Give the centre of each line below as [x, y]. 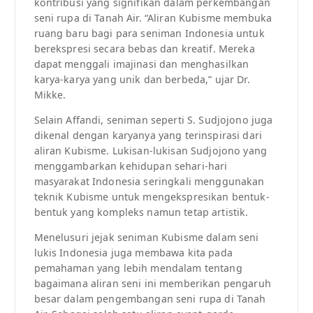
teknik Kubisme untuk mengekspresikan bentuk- [152, 197]
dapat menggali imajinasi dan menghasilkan [141, 64]
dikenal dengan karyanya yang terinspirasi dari [148, 136]
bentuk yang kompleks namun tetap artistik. [141, 212]
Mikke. [50, 95]
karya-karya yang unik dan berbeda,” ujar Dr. [142, 80]
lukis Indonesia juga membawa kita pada [133, 253]
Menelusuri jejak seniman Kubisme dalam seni [146, 238]
